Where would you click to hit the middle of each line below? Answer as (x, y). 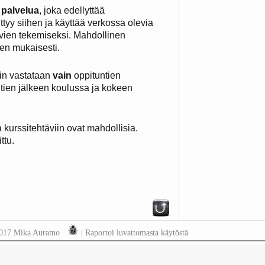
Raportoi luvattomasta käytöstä (136, 232)
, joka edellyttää (72, 10)
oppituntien (96, 75)
